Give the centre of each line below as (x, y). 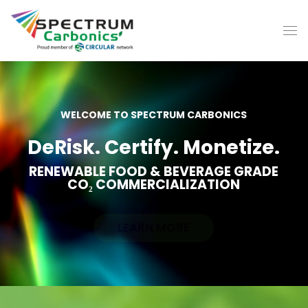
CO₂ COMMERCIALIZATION (153, 185)
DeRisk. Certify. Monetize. (154, 148)
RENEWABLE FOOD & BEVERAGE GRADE (153, 172)
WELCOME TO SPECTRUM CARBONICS (154, 115)
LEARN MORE (154, 228)
